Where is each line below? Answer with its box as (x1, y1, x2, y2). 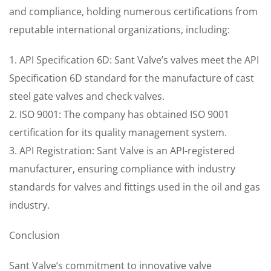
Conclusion (9, 229, 60, 242)
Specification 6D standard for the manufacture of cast (9, 71, 254, 85)
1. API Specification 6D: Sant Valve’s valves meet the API (9, 53, 259, 67)
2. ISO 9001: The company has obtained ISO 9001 (9, 108, 229, 121)
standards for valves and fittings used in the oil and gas (9, 180, 260, 194)
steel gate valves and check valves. (9, 90, 165, 103)
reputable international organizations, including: (9, 23, 230, 36)
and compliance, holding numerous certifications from (9, 5, 258, 18)
